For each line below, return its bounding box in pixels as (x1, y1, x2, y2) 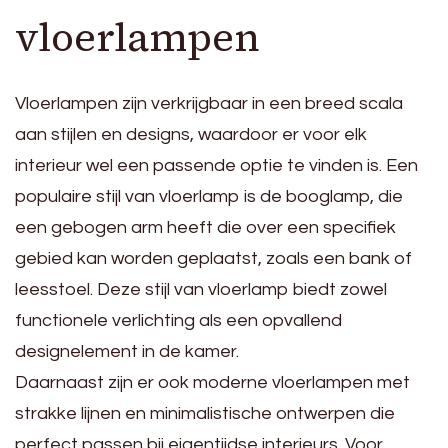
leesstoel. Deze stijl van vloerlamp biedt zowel (15, 280, 387, 300)
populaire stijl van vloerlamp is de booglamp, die (15, 187, 403, 207)
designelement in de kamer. (15, 342, 239, 362)
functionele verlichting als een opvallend (15, 311, 342, 331)
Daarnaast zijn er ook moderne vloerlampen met (15, 373, 410, 393)
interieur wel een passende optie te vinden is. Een (15, 156, 418, 176)
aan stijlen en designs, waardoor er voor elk (15, 125, 367, 145)
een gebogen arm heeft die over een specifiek (15, 218, 396, 238)
